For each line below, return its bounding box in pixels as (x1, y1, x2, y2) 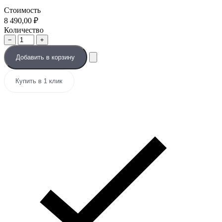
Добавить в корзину (16, 53, 75, 61)
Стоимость (4, 5, 41, 14)
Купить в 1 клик (15, 77, 63, 85)
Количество (4, 25, 44, 34)
